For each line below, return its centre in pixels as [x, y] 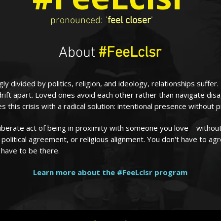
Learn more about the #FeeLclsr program [110, 172]
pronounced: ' [79, 20]
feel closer [129, 20]
